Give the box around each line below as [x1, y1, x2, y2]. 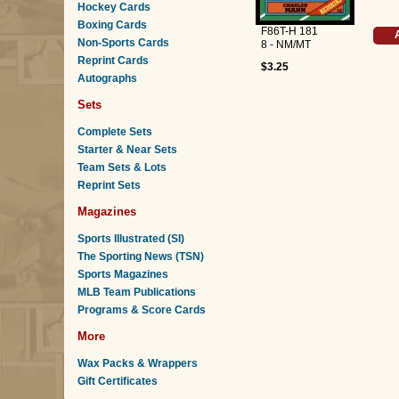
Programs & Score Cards [77, 304, 206, 316]
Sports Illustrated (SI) [77, 232, 184, 245]
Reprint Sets [77, 179, 141, 191]
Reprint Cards [77, 54, 149, 67]
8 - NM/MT [260, 38, 311, 51]
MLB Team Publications [77, 286, 196, 298]
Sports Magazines [77, 268, 168, 281]
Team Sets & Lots [77, 161, 167, 174]
